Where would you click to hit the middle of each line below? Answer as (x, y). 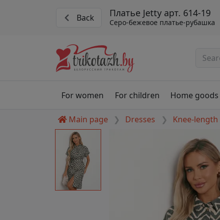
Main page (88, 120)
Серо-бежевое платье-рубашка (162, 23)
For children (137, 95)
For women (83, 95)
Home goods (194, 95)
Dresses (140, 120)
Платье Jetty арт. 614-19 (160, 13)
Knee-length (195, 120)
